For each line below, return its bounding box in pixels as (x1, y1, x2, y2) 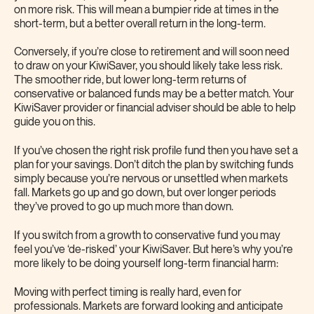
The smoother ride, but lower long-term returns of (14, 74, 247, 87)
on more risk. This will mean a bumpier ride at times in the (14, 4, 279, 16)
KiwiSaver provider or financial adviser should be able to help (14, 102, 296, 115)
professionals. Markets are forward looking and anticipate (14, 300, 283, 313)
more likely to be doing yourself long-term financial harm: (14, 257, 278, 270)
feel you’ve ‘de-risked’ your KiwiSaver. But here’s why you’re (14, 243, 293, 256)
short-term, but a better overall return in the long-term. (14, 18, 266, 30)
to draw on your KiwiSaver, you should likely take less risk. (14, 60, 282, 73)
